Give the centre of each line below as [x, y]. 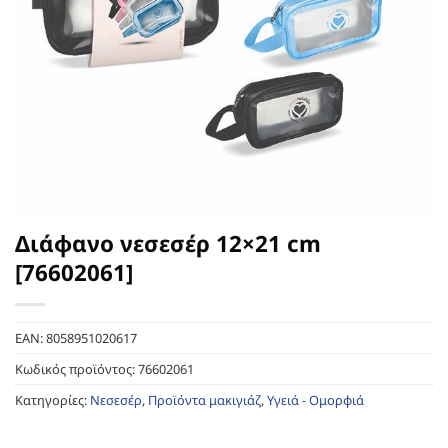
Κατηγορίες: [52, 399]
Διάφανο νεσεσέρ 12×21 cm [168, 243]
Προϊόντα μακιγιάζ [204, 399]
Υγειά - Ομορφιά [315, 399]
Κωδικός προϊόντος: [76, 368]
